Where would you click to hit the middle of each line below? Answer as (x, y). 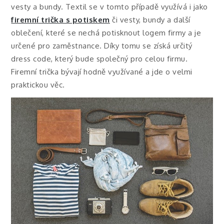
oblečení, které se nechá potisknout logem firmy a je (106, 32)
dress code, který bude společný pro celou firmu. (99, 58)
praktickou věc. (38, 84)
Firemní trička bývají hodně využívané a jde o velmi (102, 71)
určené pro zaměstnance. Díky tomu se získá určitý (102, 45)
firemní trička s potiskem (60, 19)
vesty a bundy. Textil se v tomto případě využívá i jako (109, 6)
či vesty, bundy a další (150, 19)
